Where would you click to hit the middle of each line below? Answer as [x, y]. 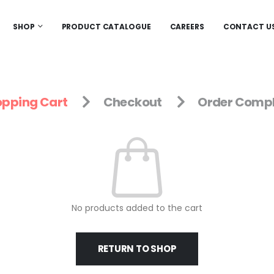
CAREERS [187, 27]
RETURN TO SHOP [137, 249]
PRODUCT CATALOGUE [106, 27]
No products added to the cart [137, 208]
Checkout [132, 102]
